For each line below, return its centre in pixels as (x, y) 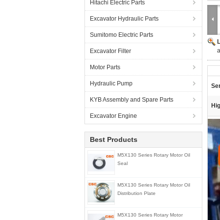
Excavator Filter (110, 51)
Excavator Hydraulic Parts (124, 19)
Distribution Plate (137, 193)
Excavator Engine (113, 116)
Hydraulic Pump (111, 83)
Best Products (114, 139)
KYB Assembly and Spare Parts (132, 100)
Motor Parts (105, 67)
